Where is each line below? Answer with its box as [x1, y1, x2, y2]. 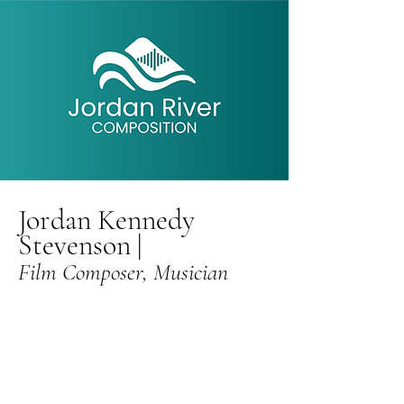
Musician [153, 258, 228, 286]
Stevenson [18, 227, 137, 262]
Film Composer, [18, 258, 153, 286]
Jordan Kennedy [18, 202, 195, 237]
